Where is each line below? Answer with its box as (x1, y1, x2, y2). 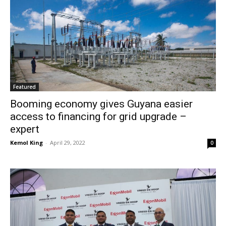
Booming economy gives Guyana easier (10, 97, 193, 110)
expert (10, 123, 39, 135)
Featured (13, 83, 36, 90)
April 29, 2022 (50, 138, 85, 146)
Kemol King (10, 138, 43, 146)
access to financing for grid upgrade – (10, 110, 187, 123)
